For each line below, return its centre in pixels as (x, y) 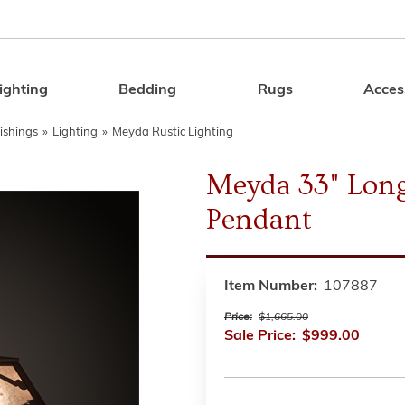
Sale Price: (260, 336)
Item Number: (271, 287)
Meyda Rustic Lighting (173, 132)
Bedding (148, 90)
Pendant (259, 220)
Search (302, 93)
